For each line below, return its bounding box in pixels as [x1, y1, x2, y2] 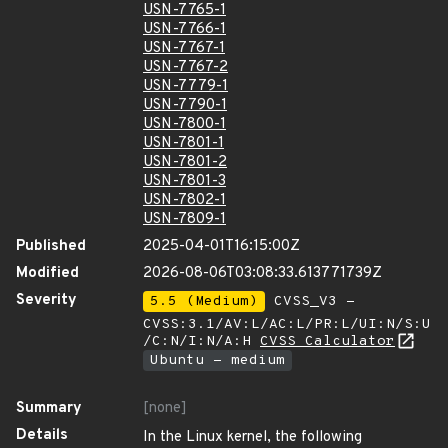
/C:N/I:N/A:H [143, 333, 260, 350]
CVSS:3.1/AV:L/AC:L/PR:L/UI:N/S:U [143, 316, 431, 333]
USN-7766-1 [143, 20, 226, 39]
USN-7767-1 [143, 39, 225, 58]
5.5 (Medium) [150, 293, 258, 310]
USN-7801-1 [143, 134, 224, 153]
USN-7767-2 [143, 58, 228, 77]
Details [16, 426, 68, 445]
